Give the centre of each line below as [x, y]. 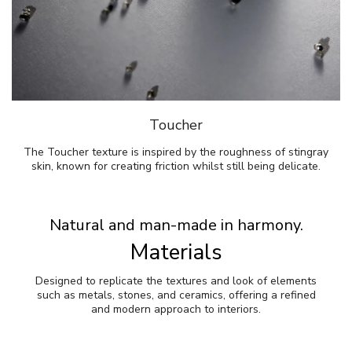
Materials [176, 252]
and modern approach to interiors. [176, 309]
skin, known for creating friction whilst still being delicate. [176, 166]
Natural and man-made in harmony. [176, 225]
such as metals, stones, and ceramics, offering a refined [176, 295]
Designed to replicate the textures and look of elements [176, 280]
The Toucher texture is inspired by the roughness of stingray [176, 152]
